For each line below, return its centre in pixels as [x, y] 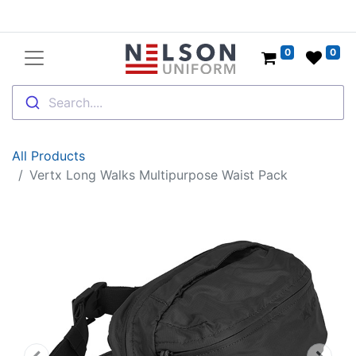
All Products [48, 156]
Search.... [75, 103]
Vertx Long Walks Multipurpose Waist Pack [159, 175]
